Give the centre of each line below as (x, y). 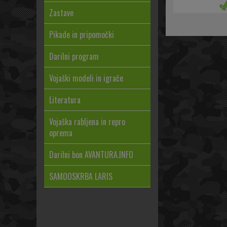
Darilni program (74, 56)
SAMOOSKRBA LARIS (81, 176)
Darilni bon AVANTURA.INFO (91, 155)
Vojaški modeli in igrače (86, 78)
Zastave (61, 13)
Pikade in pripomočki (82, 34)
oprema (61, 133)
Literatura (65, 100)
